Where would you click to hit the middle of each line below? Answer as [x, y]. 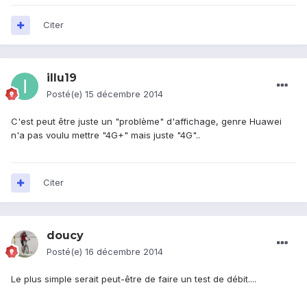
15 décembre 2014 [124, 94]
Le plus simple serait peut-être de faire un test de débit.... [134, 279]
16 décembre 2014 [124, 252]
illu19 [62, 78]
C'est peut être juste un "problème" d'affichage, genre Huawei [146, 122]
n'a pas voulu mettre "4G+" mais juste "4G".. [106, 135]
